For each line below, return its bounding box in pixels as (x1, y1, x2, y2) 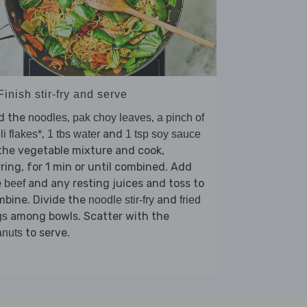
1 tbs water (47, 128, 100, 140)
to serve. (23, 226, 70, 240)
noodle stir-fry (88, 194, 154, 206)
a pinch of (157, 112, 204, 124)
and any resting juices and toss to (25, 177, 204, 191)
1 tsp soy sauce (125, 128, 201, 140)
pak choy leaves (73, 112, 151, 124)
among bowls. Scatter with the (8, 210, 169, 223)
